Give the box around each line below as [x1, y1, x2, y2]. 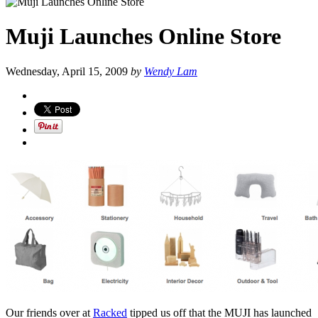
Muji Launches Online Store [6, 23, 281, 50]
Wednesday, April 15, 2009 [6, 65, 131, 77]
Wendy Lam [144, 65, 197, 77]
